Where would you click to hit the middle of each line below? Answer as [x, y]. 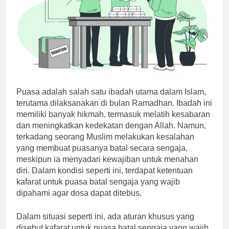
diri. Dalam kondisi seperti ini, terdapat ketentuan [105, 170]
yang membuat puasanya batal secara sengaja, [102, 148]
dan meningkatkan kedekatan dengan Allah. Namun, [111, 125]
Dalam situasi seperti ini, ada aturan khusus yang [105, 216]
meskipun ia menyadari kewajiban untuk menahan [107, 159]
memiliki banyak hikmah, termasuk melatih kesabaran [113, 114]
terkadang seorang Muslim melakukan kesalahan [105, 136]
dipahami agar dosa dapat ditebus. [79, 193]
